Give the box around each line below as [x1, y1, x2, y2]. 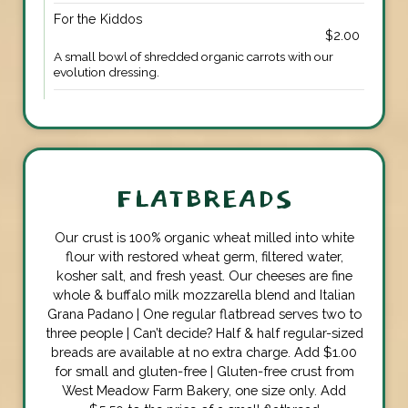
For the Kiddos [54, 11, 143, 26]
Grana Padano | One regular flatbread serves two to [46, 305, 362, 321]
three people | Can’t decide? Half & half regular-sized [45, 324, 363, 341]
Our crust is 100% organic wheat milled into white [54, 229, 354, 245]
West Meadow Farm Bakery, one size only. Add [62, 382, 346, 398]
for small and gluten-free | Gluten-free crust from [54, 362, 354, 379]
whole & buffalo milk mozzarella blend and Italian [53, 286, 355, 302]
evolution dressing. [54, 64, 159, 79]
